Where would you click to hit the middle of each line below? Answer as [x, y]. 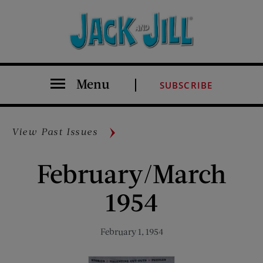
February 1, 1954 [131, 232]
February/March [131, 173]
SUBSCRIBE [186, 85]
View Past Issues [55, 131]
